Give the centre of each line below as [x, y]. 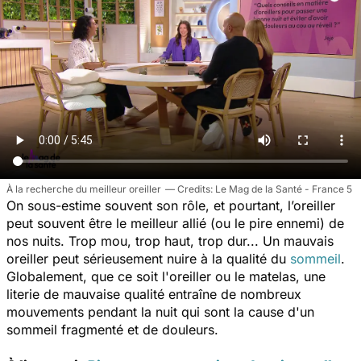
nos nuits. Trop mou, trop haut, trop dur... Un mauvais [170, 241]
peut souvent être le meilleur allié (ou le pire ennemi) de [175, 223]
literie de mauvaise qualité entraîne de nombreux [154, 294]
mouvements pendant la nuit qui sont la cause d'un [160, 311]
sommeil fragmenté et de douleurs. [112, 329]
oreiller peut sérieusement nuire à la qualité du [148, 258]
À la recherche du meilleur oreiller [84, 189]
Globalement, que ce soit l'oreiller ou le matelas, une [166, 276]
